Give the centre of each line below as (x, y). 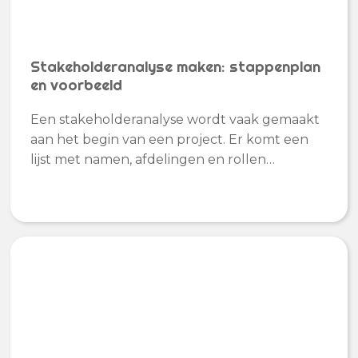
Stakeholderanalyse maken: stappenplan (176, 67)
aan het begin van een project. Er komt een (170, 139)
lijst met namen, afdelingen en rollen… (153, 159)
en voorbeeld (77, 86)
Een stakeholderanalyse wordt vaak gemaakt (175, 119)
